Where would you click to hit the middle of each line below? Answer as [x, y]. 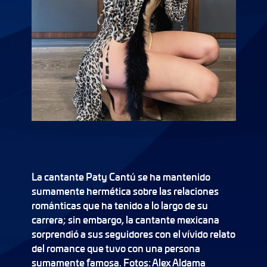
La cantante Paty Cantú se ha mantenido [121, 177]
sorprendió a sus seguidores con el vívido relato [133, 234]
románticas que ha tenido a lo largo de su [119, 205]
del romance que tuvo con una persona [116, 248]
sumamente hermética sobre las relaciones [125, 191]
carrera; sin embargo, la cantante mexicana [125, 220]
